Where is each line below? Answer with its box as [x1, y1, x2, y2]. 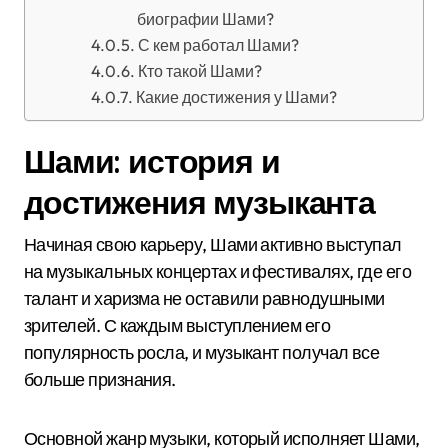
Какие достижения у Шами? [135, 87, 337, 107]
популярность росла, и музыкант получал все [24, 341, 380, 364]
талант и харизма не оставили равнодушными [24, 287, 385, 310]
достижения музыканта [24, 182, 375, 222]
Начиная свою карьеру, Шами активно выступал [24, 233, 402, 256]
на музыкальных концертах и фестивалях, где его [24, 260, 412, 283]
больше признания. [24, 368, 176, 391]
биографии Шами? [136, 9, 274, 29]
